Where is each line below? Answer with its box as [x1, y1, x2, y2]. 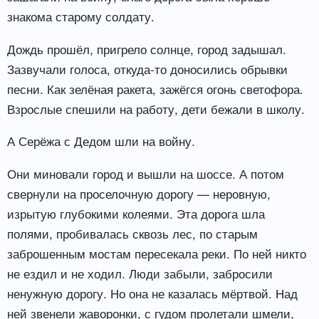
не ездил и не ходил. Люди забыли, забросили [7, 264, 273, 283]
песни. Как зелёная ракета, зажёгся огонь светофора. [7, 79, 303, 98]
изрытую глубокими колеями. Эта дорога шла [7, 204, 265, 223]
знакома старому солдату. [7, 6, 155, 25]
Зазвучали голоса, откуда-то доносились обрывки [7, 59, 288, 78]
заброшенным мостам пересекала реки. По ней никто [7, 244, 306, 263]
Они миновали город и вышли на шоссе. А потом [7, 164, 284, 183]
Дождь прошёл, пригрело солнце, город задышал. [7, 39, 286, 58]
